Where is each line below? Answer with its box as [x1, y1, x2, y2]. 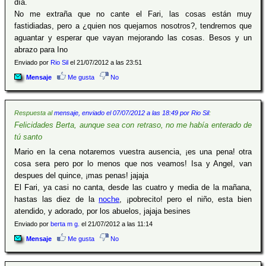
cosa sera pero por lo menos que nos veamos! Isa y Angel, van [14, 159, 252, 168]
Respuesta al [14, 109, 54, 116]
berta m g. [50, 220, 80, 227]
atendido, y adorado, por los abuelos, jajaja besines [14, 207, 191, 216]
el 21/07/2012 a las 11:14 [80, 220, 153, 227]
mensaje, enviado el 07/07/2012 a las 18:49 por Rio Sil [54, 109, 209, 116]
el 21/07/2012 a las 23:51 [68, 59, 142, 66]
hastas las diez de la [14, 195, 99, 204]
